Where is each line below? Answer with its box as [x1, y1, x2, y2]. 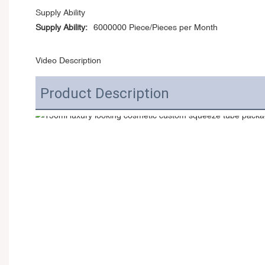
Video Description [35, 56, 101, 66]
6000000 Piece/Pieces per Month [93, 22, 218, 33]
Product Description [40, 85, 169, 102]
